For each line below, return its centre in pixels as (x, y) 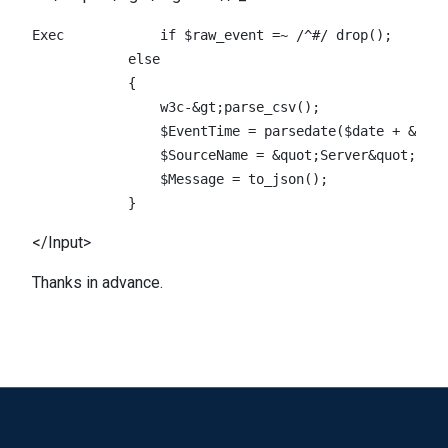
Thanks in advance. (97, 282)
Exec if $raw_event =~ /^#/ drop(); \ (48, 35)
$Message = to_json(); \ (196, 179)
